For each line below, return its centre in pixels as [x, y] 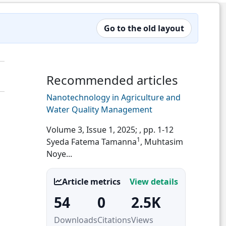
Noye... [59, 154]
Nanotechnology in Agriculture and [114, 97]
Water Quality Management [99, 109]
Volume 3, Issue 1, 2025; [93, 130]
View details [154, 182]
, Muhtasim [162, 142]
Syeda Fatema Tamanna [92, 142]
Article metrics [91, 182]
